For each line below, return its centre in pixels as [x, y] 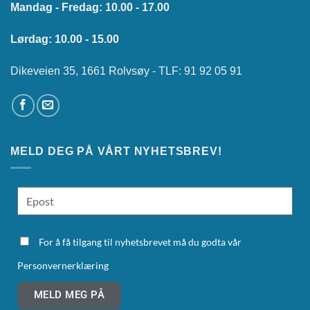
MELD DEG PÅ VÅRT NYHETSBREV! [116, 151]
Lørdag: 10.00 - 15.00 [65, 39]
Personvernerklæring [63, 265]
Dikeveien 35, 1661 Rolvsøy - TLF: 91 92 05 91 [126, 71]
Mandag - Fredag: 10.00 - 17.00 [90, 8]
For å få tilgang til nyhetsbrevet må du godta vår [140, 241]
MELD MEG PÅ [69, 295]
